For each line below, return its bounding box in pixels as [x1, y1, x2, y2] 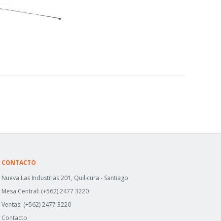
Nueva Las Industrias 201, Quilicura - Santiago [1, 174, 128, 183]
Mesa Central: [1, 187, 41, 196]
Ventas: [1, 200, 23, 209]
